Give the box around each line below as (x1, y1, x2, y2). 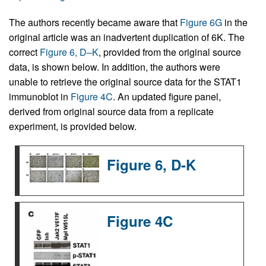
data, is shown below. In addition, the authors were (9, 59, 220, 74)
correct (9, 45, 40, 59)
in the (222, 15, 248, 29)
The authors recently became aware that (9, 15, 180, 29)
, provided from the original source (99, 45, 241, 59)
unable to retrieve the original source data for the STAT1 (9, 74, 242, 88)
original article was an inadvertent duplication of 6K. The (9, 30, 245, 44)
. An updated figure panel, (113, 89, 221, 103)
